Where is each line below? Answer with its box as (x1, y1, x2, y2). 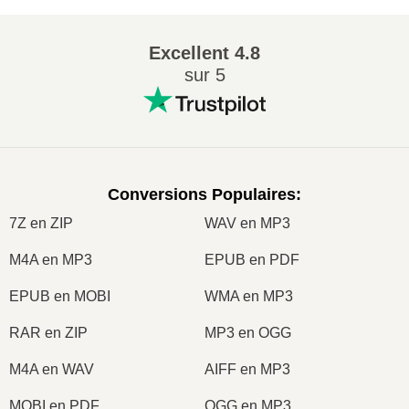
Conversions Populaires (108, 185, 296, 204)
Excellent (149, 43, 229, 63)
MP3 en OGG (204, 324, 291, 341)
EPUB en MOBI (9, 288, 110, 304)
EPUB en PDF (204, 251, 299, 267)
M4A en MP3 (9, 251, 92, 267)
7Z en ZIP (9, 215, 73, 231)
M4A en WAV (9, 361, 94, 377)
